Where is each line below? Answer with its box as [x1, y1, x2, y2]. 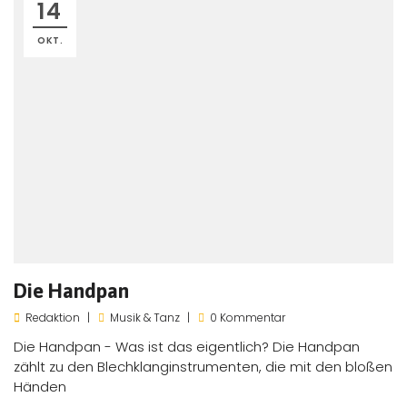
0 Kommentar [210, 310, 285, 325]
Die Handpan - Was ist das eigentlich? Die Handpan [14, 337, 360, 356]
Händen [14, 377, 66, 396]
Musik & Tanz [110, 310, 180, 325]
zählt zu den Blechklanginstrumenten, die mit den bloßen [14, 357, 392, 376]
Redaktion [25, 310, 80, 325]
